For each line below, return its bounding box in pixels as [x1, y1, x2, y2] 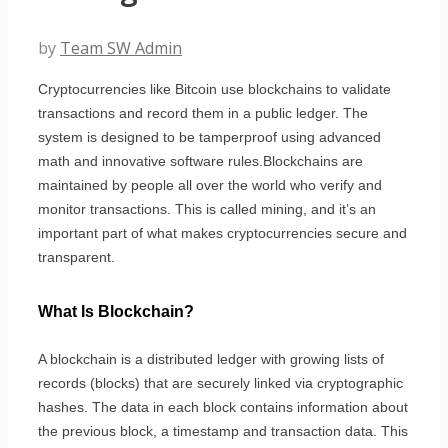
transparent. [38, 248, 115, 265]
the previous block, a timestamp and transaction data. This [38, 423, 408, 440]
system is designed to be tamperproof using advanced [38, 128, 381, 145]
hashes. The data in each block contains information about [38, 399, 408, 416]
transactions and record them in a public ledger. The [38, 104, 368, 121]
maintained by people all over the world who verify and [38, 176, 382, 193]
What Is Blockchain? [38, 302, 194, 320]
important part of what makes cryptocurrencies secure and [38, 224, 407, 241]
